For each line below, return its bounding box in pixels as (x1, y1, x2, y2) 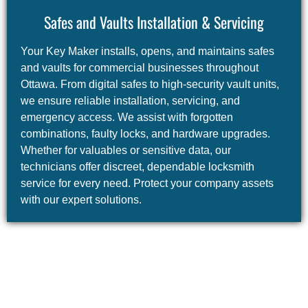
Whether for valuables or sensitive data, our (20, 144, 231, 157)
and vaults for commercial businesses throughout (20, 62, 258, 74)
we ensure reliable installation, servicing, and (20, 95, 240, 107)
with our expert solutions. (20, 194, 142, 206)
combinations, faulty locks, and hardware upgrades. (20, 128, 270, 140)
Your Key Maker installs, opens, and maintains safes (20, 45, 274, 58)
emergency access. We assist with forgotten (20, 111, 233, 124)
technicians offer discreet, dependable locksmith (20, 161, 254, 173)
